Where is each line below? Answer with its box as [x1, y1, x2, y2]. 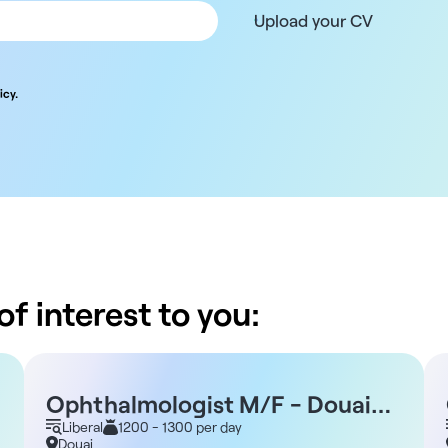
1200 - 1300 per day [118, 418, 242, 436]
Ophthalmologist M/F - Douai [46, 389, 371, 419]
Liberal [62, 418, 103, 436]
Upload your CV [254, 10, 373, 31]
